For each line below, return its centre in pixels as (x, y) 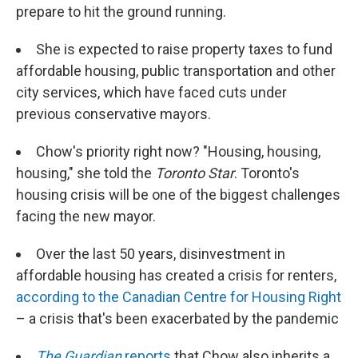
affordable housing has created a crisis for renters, (176, 275)
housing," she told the (86, 173)
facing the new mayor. (86, 216)
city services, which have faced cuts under (151, 92)
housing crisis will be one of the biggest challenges (178, 195)
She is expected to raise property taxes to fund (184, 49)
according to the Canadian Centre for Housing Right (179, 297)
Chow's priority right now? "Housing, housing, (178, 151)
